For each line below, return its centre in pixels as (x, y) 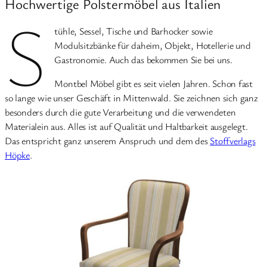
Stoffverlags (233, 140)
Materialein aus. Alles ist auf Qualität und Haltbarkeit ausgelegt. (126, 126)
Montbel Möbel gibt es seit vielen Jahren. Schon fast (153, 83)
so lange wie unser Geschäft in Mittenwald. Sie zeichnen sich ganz (131, 97)
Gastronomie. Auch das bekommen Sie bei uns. (143, 59)
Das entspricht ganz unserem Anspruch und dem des (108, 140)
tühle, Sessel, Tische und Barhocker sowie (133, 31)
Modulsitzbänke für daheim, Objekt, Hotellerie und (153, 45)
